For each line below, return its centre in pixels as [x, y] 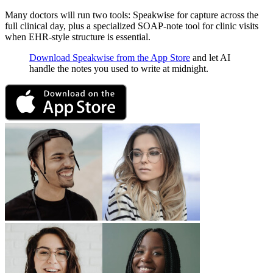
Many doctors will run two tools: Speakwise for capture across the [132, 15]
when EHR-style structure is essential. [78, 37]
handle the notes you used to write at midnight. [119, 68]
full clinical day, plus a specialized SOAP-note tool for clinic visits [132, 26]
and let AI [210, 57]
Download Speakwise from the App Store [110, 57]
